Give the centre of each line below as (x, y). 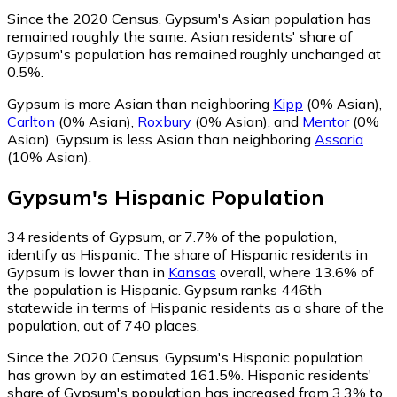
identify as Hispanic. (75, 255)
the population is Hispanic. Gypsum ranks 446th (164, 290)
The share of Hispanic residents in (256, 255)
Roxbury (164, 122)
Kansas (192, 272)
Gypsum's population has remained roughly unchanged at (194, 54)
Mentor (326, 122)
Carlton (31, 122)
